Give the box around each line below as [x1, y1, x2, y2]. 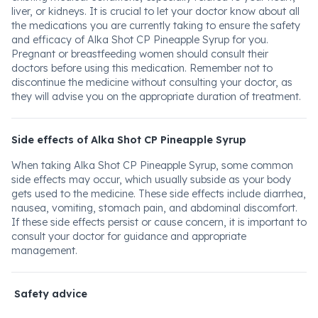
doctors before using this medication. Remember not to [11, 62, 273, 75]
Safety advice [14, 287, 87, 300]
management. [11, 244, 77, 257]
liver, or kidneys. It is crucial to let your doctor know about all [11, 5, 300, 18]
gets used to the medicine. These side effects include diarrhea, [11, 187, 306, 200]
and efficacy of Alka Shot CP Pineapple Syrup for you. [11, 33, 268, 46]
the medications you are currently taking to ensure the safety [11, 19, 300, 32]
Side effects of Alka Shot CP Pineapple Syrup [11, 133, 246, 146]
